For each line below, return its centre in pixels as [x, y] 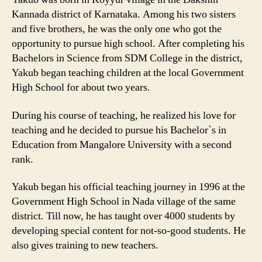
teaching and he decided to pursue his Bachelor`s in [119, 130]
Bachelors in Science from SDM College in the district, [127, 58]
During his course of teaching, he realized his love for [124, 115]
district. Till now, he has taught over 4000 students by [123, 216]
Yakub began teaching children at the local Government [128, 73]
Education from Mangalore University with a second [122, 144]
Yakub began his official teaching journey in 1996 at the [128, 187]
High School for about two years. [81, 87]
